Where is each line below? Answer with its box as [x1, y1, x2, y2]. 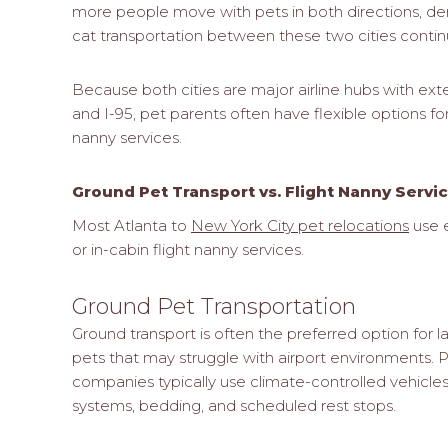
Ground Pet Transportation [72, 292, 356, 320]
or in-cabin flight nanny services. [72, 239, 304, 259]
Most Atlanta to [72, 215, 191, 235]
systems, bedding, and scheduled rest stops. [72, 395, 396, 415]
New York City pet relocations [191, 215, 409, 235]
